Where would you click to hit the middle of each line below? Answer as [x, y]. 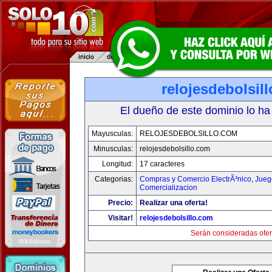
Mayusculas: [112, 134]
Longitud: [117, 164]
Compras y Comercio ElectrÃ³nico [195, 179]
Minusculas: [113, 149]
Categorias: [114, 179]
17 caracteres [162, 164]
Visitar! [121, 218]
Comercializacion [168, 188]
